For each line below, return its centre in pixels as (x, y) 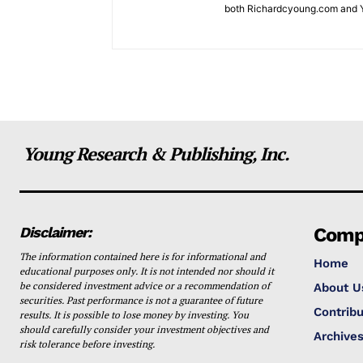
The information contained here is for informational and (143, 256)
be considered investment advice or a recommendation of (145, 286)
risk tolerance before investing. (87, 344)
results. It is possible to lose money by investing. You (134, 315)
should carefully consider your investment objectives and (144, 329)
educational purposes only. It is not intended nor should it (147, 271)
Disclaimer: (55, 232)
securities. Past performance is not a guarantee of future (141, 300)
